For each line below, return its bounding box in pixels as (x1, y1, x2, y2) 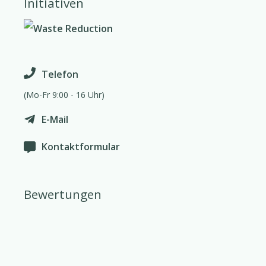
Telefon (42, 67, 78, 81)
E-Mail (42, 112, 68, 126)
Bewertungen (24, 186, 102, 203)
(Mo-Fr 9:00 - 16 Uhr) (24, 88, 104, 100)
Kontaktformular (42, 140, 120, 153)
